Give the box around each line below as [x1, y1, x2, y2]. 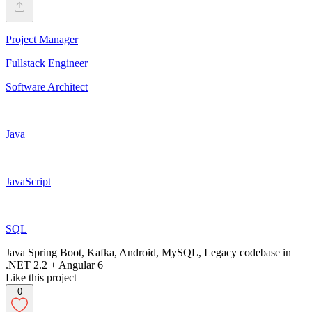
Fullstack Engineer [6, 56, 88, 69]
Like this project [6, 271, 77, 283]
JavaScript [6, 175, 51, 187]
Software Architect [6, 80, 88, 93]
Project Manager [6, 33, 78, 45]
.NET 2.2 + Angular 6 [6, 258, 103, 271]
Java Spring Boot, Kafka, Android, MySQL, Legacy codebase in [6, 246, 291, 258]
